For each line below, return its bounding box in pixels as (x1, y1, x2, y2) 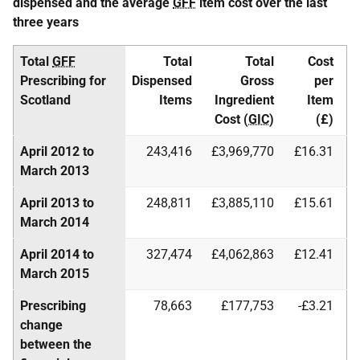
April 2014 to (20, 247, 94, 263)
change (20, 317, 63, 333)
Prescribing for (20, 73, 106, 89)
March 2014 (20, 215, 89, 231)
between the (20, 337, 92, 353)
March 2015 (20, 266, 89, 282)
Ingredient (215, 92, 274, 108)
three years (13, 14, 79, 31)
